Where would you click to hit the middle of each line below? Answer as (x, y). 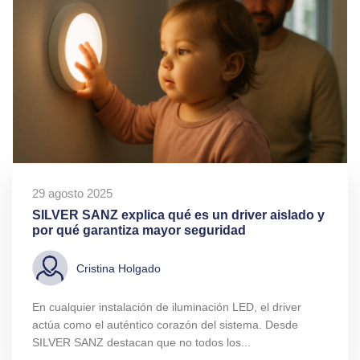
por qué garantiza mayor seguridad (139, 231)
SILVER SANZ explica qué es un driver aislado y (178, 215)
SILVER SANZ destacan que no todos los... (141, 343)
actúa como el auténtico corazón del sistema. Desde (165, 325)
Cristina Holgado (119, 268)
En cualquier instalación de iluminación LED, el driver (167, 307)
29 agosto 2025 (72, 194)
